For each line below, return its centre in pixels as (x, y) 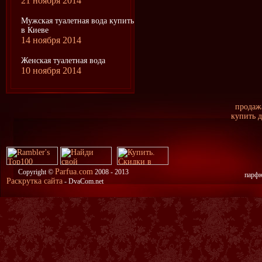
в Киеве (35, 30)
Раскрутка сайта (35, 181)
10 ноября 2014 (51, 70)
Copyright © (37, 172)
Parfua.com (74, 172)
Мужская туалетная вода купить (77, 21)
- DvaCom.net (83, 181)
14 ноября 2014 (51, 40)
